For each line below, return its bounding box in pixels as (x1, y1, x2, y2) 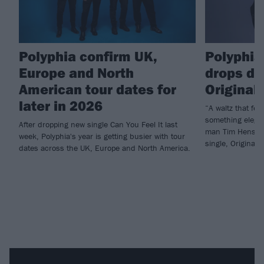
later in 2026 (19, 97, 103, 115)
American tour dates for (19, 80, 176, 98)
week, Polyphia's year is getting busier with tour (19, 131, 185, 142)
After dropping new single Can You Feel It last (19, 119, 177, 130)
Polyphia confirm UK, (19, 47, 157, 65)
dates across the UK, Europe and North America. (19, 143, 190, 154)
